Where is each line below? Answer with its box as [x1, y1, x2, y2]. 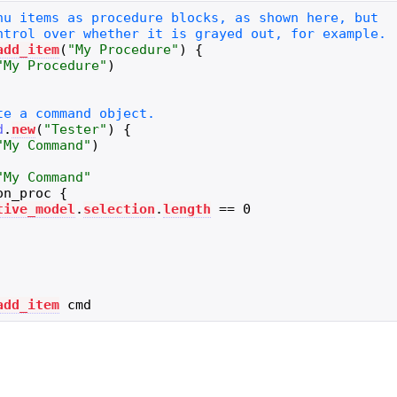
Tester [51, 121, 100, 137]
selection [83, 200, 156, 217]
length [163, 200, 212, 217]
